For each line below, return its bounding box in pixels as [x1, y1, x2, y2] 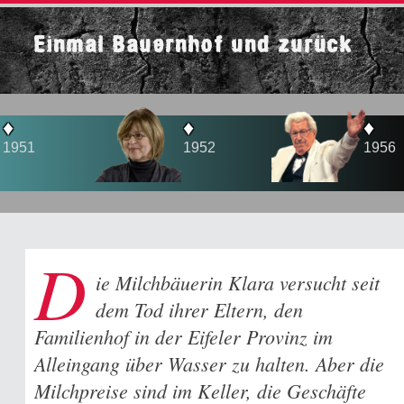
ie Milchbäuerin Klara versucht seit [95, 269, 380, 296]
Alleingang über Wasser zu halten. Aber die [34, 350, 384, 377]
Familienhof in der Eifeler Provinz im [34, 323, 333, 350]
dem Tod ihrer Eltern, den [95, 296, 303, 323]
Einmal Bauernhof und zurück [34, 32, 354, 57]
